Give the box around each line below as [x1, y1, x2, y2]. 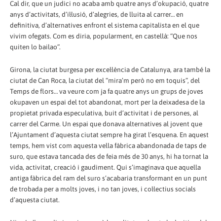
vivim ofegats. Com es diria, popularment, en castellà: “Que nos [10, 32, 197, 40]
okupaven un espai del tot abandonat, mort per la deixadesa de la [10, 98, 205, 106]
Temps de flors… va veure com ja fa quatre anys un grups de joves [10, 87, 203, 95]
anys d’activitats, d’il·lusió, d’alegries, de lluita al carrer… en [10, 10, 184, 18]
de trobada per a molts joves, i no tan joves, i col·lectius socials [10, 184, 196, 193]
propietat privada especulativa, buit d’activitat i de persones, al [10, 109, 198, 117]
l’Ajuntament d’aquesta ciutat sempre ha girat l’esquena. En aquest [10, 130, 209, 139]
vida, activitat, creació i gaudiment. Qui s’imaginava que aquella [10, 163, 201, 171]
